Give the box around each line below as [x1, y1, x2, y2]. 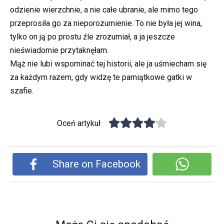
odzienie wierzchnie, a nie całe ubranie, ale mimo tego [10, 4, 198, 14]
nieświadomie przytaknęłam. [10, 45, 108, 55]
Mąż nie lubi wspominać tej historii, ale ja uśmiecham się [10, 58, 206, 68]
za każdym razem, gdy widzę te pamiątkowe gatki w [10, 72, 192, 82]
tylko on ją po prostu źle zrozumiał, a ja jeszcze [10, 31, 175, 41]
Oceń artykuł [57, 118, 101, 128]
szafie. [10, 85, 33, 95]
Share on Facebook [52, 158, 141, 170]
